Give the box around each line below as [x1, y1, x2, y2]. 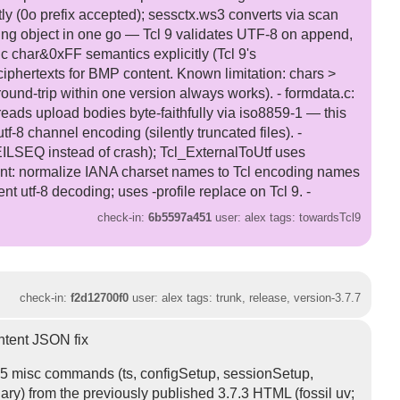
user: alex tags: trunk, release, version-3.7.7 [129, 290, 362, 304]
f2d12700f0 [71, 290, 129, 304]
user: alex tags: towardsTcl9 [212, 210, 362, 224]
